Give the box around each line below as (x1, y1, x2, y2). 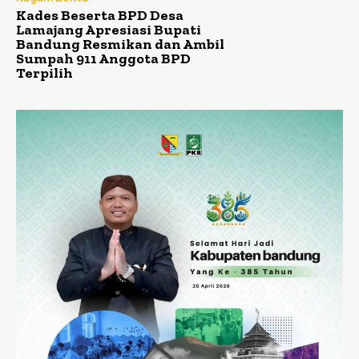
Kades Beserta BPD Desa (16, 6, 184, 24)
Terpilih (16, 63, 73, 82)
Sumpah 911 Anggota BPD (16, 49, 191, 67)
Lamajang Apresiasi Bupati (16, 20, 201, 38)
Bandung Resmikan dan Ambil (16, 34, 224, 53)
